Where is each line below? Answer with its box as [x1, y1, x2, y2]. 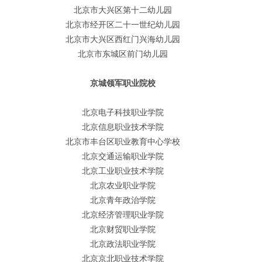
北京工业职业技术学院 [82, 166, 164, 175]
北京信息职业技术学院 [82, 122, 164, 132]
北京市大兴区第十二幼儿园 [74, 5, 172, 15]
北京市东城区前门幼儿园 [78, 49, 168, 58]
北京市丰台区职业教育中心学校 [65, 137, 180, 146]
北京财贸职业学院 [90, 225, 156, 234]
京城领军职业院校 [90, 78, 156, 88]
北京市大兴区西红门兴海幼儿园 [65, 35, 180, 44]
